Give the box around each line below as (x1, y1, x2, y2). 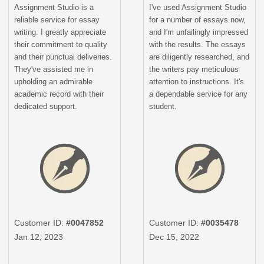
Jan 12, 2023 (14, 232, 64, 242)
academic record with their (14, 89, 104, 98)
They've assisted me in (14, 64, 94, 74)
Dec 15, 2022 (149, 232, 200, 242)
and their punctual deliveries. (14, 52, 113, 61)
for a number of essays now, (149, 15, 246, 24)
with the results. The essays (149, 39, 246, 49)
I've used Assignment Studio (149, 2, 247, 12)
